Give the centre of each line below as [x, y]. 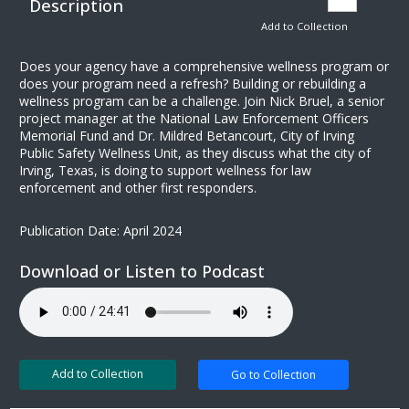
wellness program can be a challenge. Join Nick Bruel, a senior [202, 100]
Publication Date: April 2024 [100, 230]
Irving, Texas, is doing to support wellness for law [165, 170]
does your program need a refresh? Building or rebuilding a [193, 83]
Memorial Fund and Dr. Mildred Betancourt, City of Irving [187, 135]
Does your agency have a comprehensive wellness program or [204, 66]
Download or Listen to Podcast [142, 271]
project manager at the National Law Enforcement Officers [194, 118]
